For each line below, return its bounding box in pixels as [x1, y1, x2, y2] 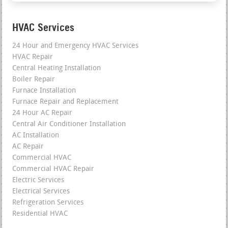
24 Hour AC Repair [12, 109, 73, 118]
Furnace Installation [12, 87, 76, 95]
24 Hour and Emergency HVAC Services [12, 42, 139, 50]
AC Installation [12, 132, 60, 140]
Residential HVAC [12, 210, 68, 218]
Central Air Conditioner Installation [12, 121, 126, 129]
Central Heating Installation [12, 65, 101, 73]
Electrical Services [12, 188, 70, 196]
